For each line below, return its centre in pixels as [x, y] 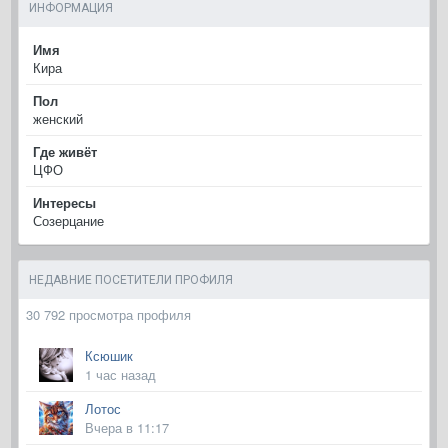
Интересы [64, 203]
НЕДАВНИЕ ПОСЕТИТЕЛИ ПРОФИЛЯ [131, 280]
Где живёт [65, 152]
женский [58, 119]
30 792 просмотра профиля [108, 315]
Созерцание [68, 221]
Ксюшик [109, 356]
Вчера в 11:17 [127, 428]
